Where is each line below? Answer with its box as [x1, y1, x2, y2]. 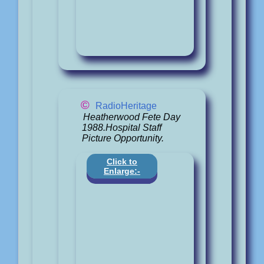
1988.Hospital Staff [82, 123, 161, 133]
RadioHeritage [95, 101, 157, 111]
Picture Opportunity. [82, 133, 164, 144]
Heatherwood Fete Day [82, 112, 180, 123]
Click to [107, 157, 137, 167]
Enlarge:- [104, 166, 140, 176]
